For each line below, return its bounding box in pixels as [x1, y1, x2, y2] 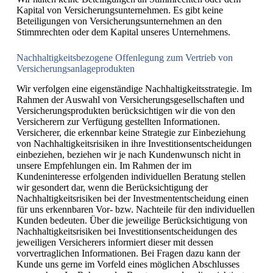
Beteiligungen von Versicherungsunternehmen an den [16, 15, 222, 26]
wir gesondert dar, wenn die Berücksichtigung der [16, 182, 208, 193]
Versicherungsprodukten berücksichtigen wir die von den [16, 105, 235, 116]
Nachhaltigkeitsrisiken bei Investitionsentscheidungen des [16, 225, 237, 236]
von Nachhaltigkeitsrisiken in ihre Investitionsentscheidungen [16, 138, 252, 149]
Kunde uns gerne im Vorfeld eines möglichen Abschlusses [16, 258, 239, 269]
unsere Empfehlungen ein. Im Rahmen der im [16, 160, 191, 171]
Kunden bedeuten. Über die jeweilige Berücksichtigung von [16, 214, 247, 225]
